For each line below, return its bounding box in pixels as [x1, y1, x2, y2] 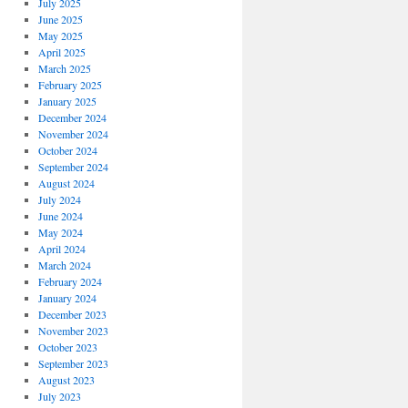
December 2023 [37, 307, 107, 321]
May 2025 [37, 28, 83, 43]
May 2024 [37, 225, 83, 240]
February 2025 [37, 77, 102, 92]
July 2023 [37, 389, 81, 403]
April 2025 [37, 45, 86, 59]
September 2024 [37, 159, 108, 174]
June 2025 [37, 12, 83, 26]
